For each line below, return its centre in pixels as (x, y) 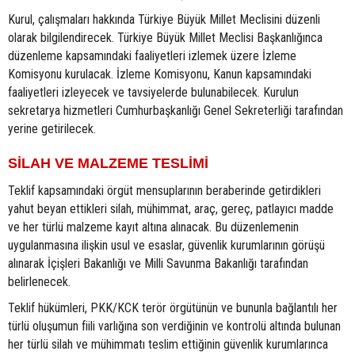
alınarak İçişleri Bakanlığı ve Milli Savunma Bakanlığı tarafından (158, 264)
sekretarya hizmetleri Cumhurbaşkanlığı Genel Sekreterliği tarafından (176, 111)
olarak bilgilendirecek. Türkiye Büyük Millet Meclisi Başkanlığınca (165, 38)
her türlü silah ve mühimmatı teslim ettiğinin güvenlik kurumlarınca (168, 345)
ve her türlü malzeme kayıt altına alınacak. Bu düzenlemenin (153, 227)
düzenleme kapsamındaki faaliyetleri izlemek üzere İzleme (152, 56)
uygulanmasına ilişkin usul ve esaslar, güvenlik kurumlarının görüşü (166, 246)
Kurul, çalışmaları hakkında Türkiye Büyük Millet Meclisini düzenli (164, 20)
